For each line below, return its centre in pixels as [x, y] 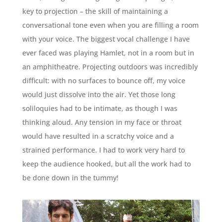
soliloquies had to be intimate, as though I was [100, 109]
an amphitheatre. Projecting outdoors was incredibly [110, 67]
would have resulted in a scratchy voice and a [98, 136]
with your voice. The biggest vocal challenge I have [106, 39]
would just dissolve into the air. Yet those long [99, 95]
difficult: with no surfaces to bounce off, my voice [104, 81]
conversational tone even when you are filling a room [110, 25]
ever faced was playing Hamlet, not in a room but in [108, 53]
